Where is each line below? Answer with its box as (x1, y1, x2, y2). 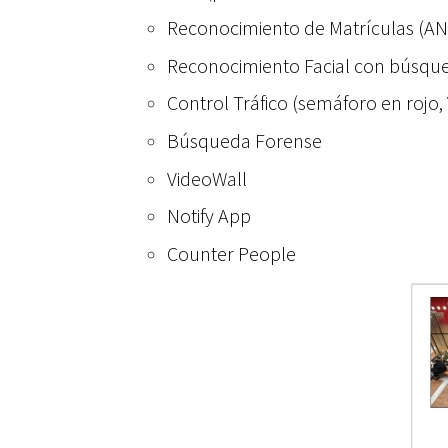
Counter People (167, 240, 296, 266)
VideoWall (167, 165, 247, 191)
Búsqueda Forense (167, 127, 322, 153)
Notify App (167, 203, 251, 229)
